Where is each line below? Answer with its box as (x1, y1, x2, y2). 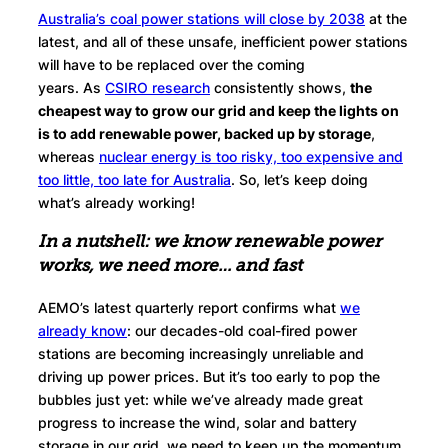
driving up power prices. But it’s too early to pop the (38, 368, 380, 386)
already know (38, 322, 127, 340)
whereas (38, 148, 99, 165)
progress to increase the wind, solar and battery (38, 414, 357, 432)
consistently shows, (210, 79, 350, 96)
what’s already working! (38, 194, 195, 211)
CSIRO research (105, 79, 210, 96)
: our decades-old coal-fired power (127, 322, 357, 340)
